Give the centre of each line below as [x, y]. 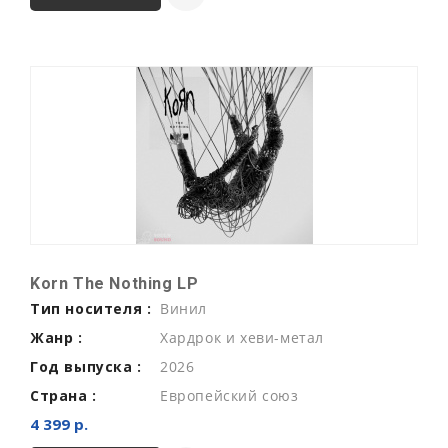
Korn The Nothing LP [114, 283]
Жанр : [56, 337]
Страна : [63, 395]
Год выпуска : [86, 366]
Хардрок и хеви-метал [242, 337]
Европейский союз [229, 395]
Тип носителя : [91, 308]
